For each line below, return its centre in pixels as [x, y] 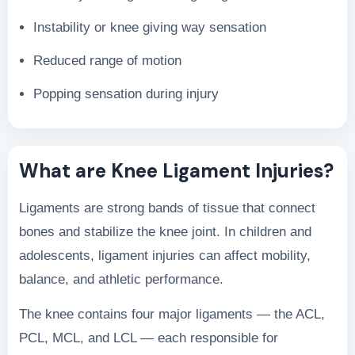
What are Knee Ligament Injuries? [176, 170]
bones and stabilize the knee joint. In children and [165, 231]
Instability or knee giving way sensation [150, 27]
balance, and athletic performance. [121, 279]
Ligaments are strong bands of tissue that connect [167, 208]
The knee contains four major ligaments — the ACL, [172, 314]
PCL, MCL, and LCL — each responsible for [149, 338]
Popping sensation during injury [126, 94]
